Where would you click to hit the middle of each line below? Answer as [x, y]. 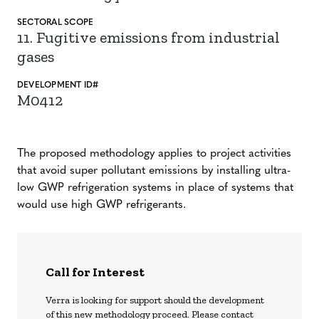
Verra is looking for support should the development [155, 300]
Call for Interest [95, 272]
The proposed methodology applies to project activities [154, 154]
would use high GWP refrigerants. [101, 205]
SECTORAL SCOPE [56, 23]
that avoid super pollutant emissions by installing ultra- [154, 171]
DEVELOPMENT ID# [58, 85]
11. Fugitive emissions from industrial [148, 37]
